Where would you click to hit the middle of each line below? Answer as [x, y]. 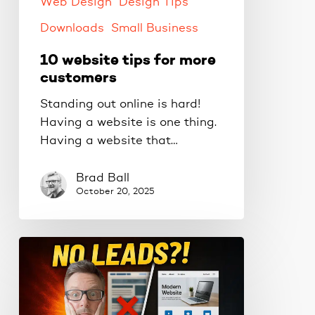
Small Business [154, 28]
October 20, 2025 [115, 192]
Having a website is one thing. [128, 123]
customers [78, 78]
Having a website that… [109, 141]
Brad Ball [102, 178]
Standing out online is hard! [120, 104]
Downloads [72, 28]
